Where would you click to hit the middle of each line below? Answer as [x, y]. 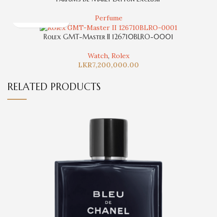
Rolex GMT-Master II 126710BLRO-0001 [108, 37]
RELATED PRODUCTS [54, 87]
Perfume [108, 18]
